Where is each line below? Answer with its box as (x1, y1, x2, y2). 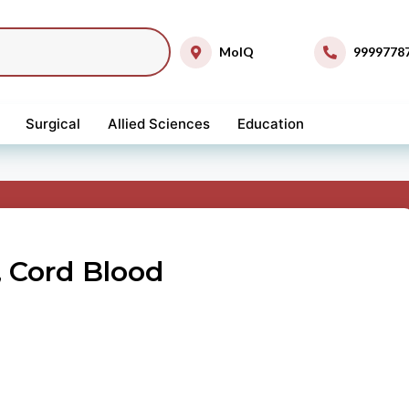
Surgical (26, 115, 80, 132)
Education (237, 115, 304, 132)
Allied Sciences (108, 115, 210, 132)
